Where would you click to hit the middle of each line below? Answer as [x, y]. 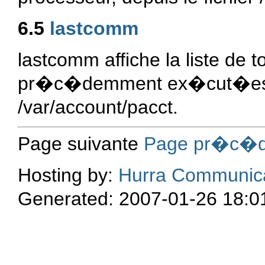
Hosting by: [68, 175]
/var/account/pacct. [98, 107]
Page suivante [81, 143]
